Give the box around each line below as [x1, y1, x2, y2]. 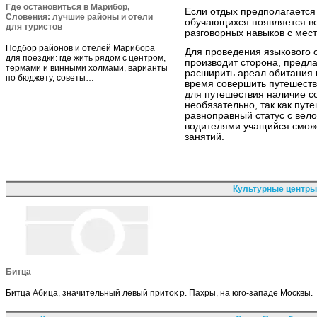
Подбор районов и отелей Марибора [6, 42, 155, 53]
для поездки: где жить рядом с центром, [6, 52, 166, 63]
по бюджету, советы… [6, 72, 94, 83]
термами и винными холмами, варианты [6, 62, 168, 73]
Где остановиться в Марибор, [6, 1, 129, 12]
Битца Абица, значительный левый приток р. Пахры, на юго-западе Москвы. [6, 287, 313, 298]
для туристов [6, 21, 62, 32]
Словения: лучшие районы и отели [6, 11, 153, 22]
